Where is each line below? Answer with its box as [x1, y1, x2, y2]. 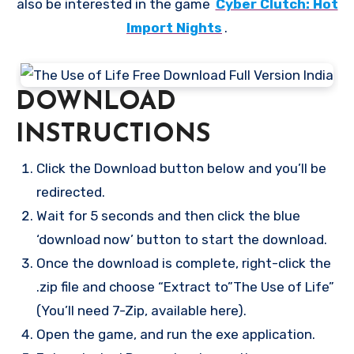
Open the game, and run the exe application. [36, 326, 315, 342]
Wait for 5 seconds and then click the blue [36, 207, 300, 224]
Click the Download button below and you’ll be [36, 160, 326, 176]
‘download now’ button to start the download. [36, 231, 327, 247]
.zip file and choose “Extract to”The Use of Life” [36, 278, 334, 295]
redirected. [36, 183, 105, 200]
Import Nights [126, 19, 222, 36]
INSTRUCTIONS [16, 122, 211, 148]
